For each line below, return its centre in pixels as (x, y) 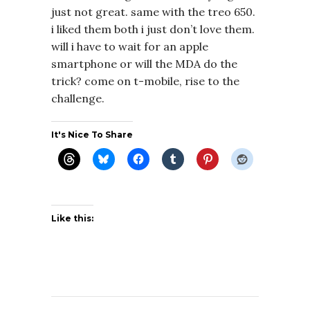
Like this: (72, 218)
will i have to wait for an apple (130, 46)
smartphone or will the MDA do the (144, 63)
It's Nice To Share (92, 134)
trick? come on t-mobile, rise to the (145, 81)
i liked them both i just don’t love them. (153, 29)
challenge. (78, 98)
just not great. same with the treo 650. (153, 11)
